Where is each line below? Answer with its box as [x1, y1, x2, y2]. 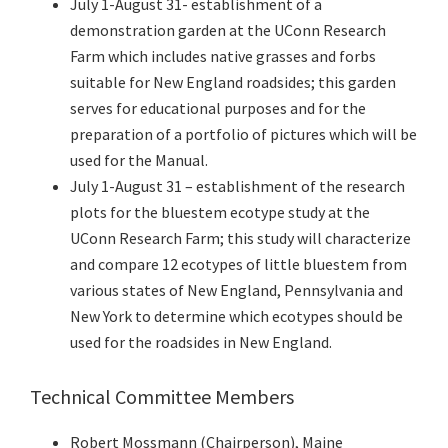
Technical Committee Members [30, 384, 294, 410]
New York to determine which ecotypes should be [70, 306, 403, 327]
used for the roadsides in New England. [70, 332, 332, 353]
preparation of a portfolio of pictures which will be [70, 124, 417, 145]
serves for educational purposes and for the [70, 98, 366, 119]
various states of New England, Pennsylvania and [70, 280, 403, 301]
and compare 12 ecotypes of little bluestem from [70, 254, 407, 275]
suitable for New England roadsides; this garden [70, 72, 396, 93]
